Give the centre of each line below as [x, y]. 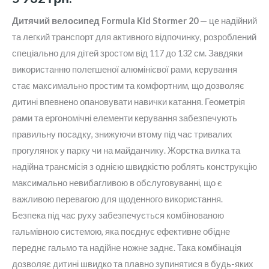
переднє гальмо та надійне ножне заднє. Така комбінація [127, 248]
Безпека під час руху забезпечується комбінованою [118, 216]
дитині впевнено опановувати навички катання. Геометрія [128, 102]
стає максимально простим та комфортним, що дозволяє [128, 86]
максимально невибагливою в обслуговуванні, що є [117, 183]
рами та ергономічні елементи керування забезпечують [125, 118]
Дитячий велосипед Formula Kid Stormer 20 [105, 21]
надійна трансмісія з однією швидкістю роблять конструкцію [134, 167]
